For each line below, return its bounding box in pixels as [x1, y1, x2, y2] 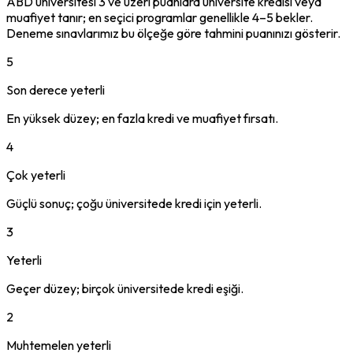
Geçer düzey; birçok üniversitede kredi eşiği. [6, 280, 243, 296]
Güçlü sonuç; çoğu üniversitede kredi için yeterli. [6, 195, 262, 211]
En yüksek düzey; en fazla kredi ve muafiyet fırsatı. [6, 110, 278, 126]
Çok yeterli [6, 166, 65, 183]
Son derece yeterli [6, 81, 105, 98]
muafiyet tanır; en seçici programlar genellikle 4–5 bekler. [6, 9, 313, 25]
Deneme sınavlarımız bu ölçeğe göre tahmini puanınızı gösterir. [6, 24, 340, 41]
